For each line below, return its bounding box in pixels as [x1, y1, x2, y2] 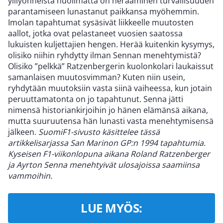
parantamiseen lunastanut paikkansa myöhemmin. [8, 5, 199, 17]
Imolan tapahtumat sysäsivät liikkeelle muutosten [8, 16, 194, 28]
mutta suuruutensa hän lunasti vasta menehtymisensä [8, 115, 214, 126]
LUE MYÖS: [81, 199, 142, 216]
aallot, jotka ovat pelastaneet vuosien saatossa [8, 27, 183, 39]
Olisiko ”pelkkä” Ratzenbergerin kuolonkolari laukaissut [8, 60, 214, 72]
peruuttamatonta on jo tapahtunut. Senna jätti [8, 93, 183, 105]
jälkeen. [8, 126, 38, 137]
